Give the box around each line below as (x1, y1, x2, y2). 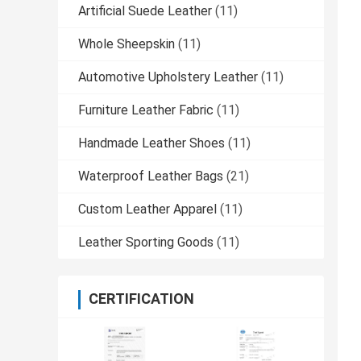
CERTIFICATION (89, 290, 194, 308)
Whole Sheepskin (78, 36, 175, 52)
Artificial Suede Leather (78, 3, 212, 19)
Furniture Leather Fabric (78, 102, 214, 118)
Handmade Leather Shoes (78, 135, 225, 151)
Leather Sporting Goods (78, 234, 214, 251)
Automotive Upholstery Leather (78, 69, 258, 85)
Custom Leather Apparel (78, 201, 217, 218)
